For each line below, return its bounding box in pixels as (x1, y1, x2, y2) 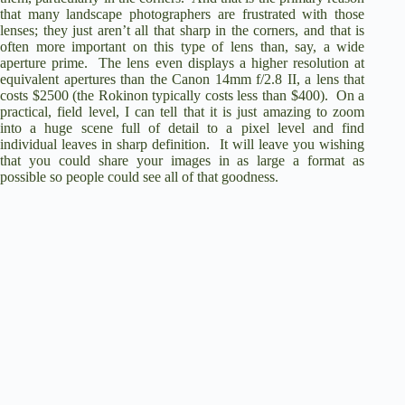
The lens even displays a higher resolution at (99, 55, 365, 71)
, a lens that (296, 71, 365, 88)
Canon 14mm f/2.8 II (172, 71, 297, 88)
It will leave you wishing (219, 137, 365, 153)
